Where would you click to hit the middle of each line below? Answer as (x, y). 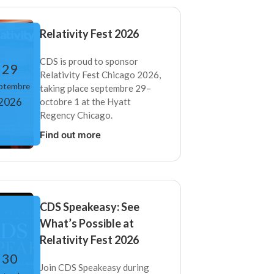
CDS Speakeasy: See (89, 207)
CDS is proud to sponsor (89, 61)
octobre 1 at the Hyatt (85, 102)
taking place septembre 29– (95, 88)
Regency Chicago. (76, 115)
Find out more (70, 135)
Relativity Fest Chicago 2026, (100, 75)
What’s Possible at (87, 224)
